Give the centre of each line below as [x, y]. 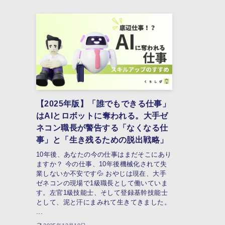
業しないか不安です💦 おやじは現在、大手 [101, 173]
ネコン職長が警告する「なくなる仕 [102, 128]
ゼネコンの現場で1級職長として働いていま [102, 183]
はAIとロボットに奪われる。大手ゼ [102, 116]
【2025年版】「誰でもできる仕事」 [103, 104]
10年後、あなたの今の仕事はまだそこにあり [104, 154]
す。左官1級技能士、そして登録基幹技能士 [102, 192]
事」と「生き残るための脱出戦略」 [102, 140]
